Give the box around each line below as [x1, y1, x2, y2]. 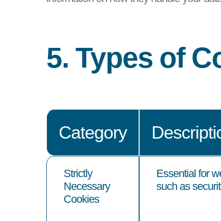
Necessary [63, 180, 110, 192]
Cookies [63, 192, 99, 205]
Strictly [63, 167, 92, 180]
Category [59, 122, 127, 143]
